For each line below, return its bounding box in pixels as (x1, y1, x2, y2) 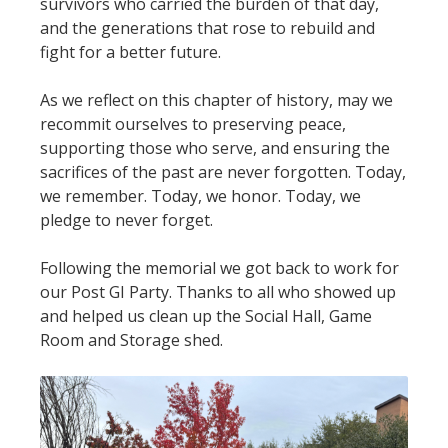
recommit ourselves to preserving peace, (40, 112, 346, 135)
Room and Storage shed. (40, 328, 223, 351)
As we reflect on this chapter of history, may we (40, 88, 393, 111)
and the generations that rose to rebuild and (40, 16, 375, 39)
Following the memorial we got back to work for (40, 256, 399, 279)
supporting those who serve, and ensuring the (40, 136, 390, 159)
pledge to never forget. (40, 208, 213, 231)
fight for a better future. (40, 40, 221, 63)
